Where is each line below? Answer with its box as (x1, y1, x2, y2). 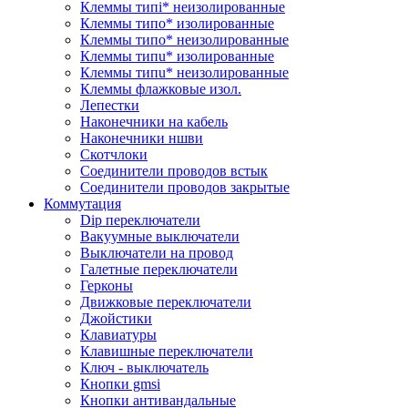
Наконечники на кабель (80, 114, 228, 129)
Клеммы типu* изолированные (80, 48, 274, 64)
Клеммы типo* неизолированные (80, 32, 289, 47)
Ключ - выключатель (80, 360, 209, 375)
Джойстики (80, 311, 152, 326)
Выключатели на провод (80, 245, 233, 260)
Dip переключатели (80, 212, 200, 228)
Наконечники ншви (80, 130, 203, 146)
